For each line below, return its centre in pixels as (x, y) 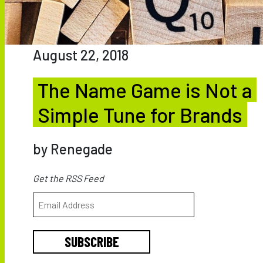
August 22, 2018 (81, 55)
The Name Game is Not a (145, 90)
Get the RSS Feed (68, 178)
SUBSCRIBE (92, 241)
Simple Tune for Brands (140, 114)
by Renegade (73, 149)
